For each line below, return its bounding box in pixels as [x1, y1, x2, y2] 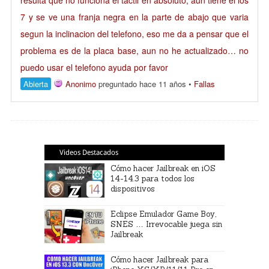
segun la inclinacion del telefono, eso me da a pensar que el [20, 28, 249, 40]
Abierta [23, 78, 48, 89]
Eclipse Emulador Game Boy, [110, 209, 216, 219]
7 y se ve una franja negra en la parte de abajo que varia [20, 11, 249, 23]
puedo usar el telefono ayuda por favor [20, 61, 168, 73]
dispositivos [110, 184, 155, 194]
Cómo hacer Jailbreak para [110, 255, 208, 265]
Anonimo [65, 78, 96, 89]
